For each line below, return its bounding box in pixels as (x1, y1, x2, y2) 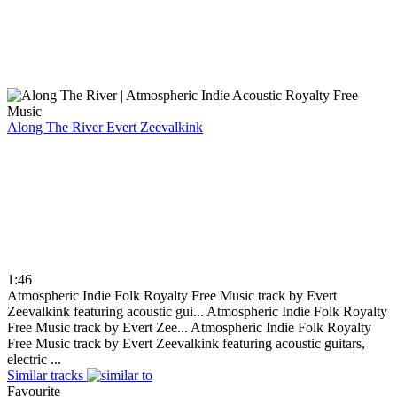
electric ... (7, 351, 61, 367)
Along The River (7, 119, 106, 135)
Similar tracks (7, 367, 83, 383)
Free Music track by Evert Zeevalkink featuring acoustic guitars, (7, 335, 365, 351)
